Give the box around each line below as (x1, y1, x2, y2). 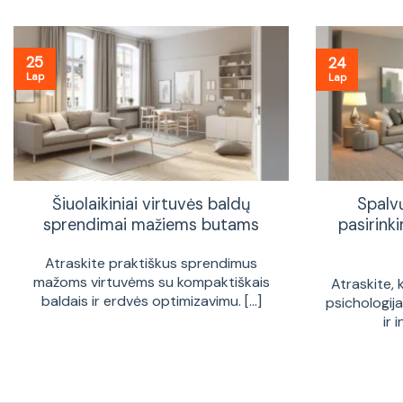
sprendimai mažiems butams (43, 213, 259, 236)
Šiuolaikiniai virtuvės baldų (51, 193, 251, 215)
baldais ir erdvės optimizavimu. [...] (40, 291, 262, 310)
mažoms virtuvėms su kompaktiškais (32, 272, 270, 291)
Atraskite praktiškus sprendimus (45, 253, 257, 273)
